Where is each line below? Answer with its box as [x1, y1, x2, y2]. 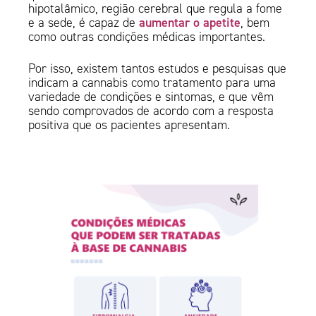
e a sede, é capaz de [28, 15, 136, 31]
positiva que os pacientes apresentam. [28, 117, 234, 133]
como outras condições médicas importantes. [28, 29, 266, 45]
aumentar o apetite [135, 14, 241, 31]
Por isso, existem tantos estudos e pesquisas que [28, 61, 287, 77]
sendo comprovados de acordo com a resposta [28, 103, 274, 119]
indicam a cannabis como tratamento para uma [28, 75, 276, 91]
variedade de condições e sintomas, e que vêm [28, 89, 274, 105]
